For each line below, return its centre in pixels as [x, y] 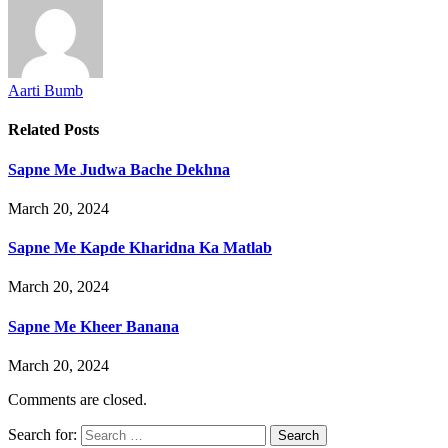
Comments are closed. [77, 399]
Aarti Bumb [45, 90]
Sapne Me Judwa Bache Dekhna [119, 169]
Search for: [42, 434]
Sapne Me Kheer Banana [93, 326]
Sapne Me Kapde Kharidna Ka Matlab [140, 248]
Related [36, 130]
